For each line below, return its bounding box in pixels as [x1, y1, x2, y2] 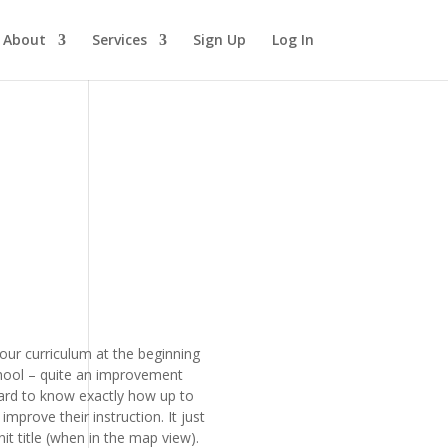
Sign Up [192, 30, 246, 49]
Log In [271, 30, 314, 49]
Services [91, 30, 147, 49]
